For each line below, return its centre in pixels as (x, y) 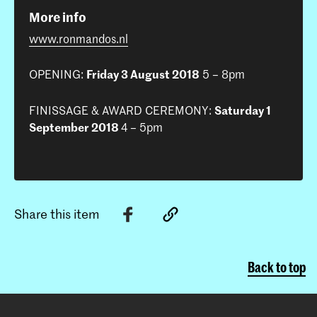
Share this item (57, 214)
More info (58, 16)
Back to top (277, 267)
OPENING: (58, 74)
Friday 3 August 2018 (143, 74)
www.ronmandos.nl (79, 38)
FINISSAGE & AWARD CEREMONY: (122, 109)
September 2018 (75, 126)
